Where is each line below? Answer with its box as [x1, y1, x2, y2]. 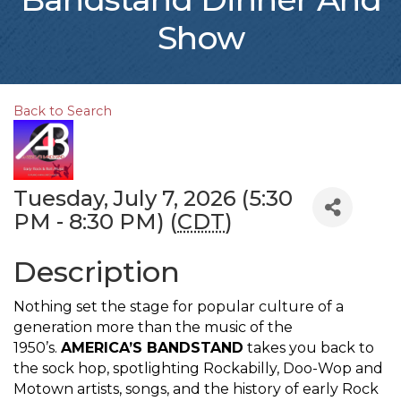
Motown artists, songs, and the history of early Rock [13, 380, 379, 398]
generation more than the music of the [13, 319, 293, 337]
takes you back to [243, 339, 374, 357]
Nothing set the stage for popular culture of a [13, 298, 344, 316]
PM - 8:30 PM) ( [13, 209, 177, 235]
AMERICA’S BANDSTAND [61, 339, 243, 357]
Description [13, 254, 180, 290]
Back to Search [13, 103, 112, 120]
